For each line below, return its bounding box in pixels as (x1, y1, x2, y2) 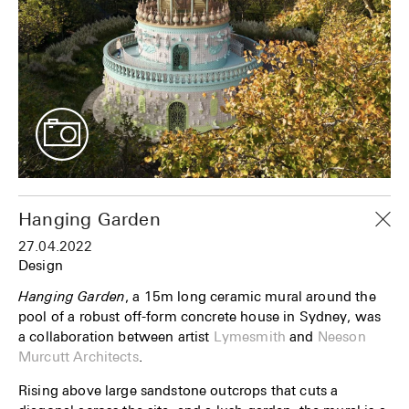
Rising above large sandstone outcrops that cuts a (18, 382, 339, 399)
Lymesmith (213, 328, 287, 345)
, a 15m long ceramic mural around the (125, 288, 376, 305)
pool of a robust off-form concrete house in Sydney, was (18, 308, 382, 325)
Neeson (317, 328, 366, 345)
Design (18, 256, 63, 273)
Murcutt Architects (18, 348, 139, 365)
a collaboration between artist (18, 328, 214, 345)
